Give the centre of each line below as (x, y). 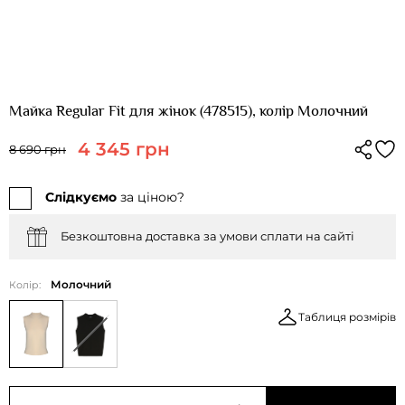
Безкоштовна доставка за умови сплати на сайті (207, 236)
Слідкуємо (81, 197)
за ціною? (151, 197)
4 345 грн (124, 149)
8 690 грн (38, 149)
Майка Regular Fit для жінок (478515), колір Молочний (188, 110)
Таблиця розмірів (347, 316)
